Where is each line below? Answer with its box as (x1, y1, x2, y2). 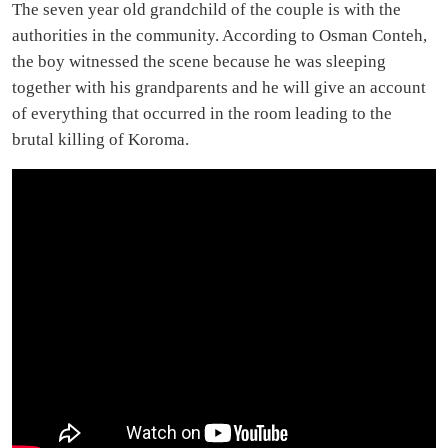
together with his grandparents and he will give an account (12, 78, 426, 97)
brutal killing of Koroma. (12, 130, 189, 149)
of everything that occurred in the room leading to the (12, 104, 392, 123)
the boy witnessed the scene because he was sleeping (12, 52, 386, 71)
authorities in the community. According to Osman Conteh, (12, 26, 427, 45)
